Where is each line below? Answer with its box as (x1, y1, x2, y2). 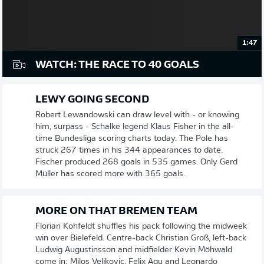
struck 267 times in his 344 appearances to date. (35, 146, 223, 155)
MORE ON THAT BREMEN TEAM (35, 205, 197, 217)
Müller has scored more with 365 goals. (35, 169, 185, 179)
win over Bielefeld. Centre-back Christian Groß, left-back (35, 233, 246, 243)
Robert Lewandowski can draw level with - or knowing (35, 110, 239, 120)
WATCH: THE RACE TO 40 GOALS (35, 59, 199, 71)
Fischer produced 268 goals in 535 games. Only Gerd (35, 157, 237, 167)
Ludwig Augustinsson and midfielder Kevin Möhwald (35, 245, 232, 255)
